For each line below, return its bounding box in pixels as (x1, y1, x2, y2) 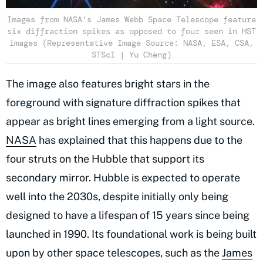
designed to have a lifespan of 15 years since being (6, 209, 249, 222)
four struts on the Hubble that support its (6, 153, 204, 166)
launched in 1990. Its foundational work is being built (6, 228, 257, 241)
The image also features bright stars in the (6, 77, 210, 90)
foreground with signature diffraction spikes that (6, 96, 241, 109)
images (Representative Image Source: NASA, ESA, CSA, (9, 38, 254, 49)
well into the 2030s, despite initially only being (6, 190, 228, 203)
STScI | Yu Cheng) (92, 49, 171, 60)
